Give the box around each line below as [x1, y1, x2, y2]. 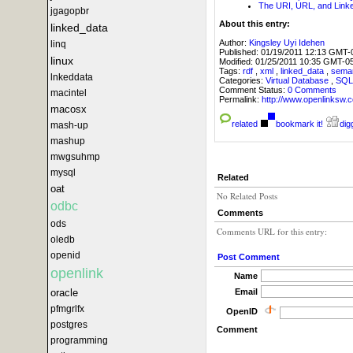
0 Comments [288, 84, 336, 95]
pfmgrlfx [50, 303, 84, 314]
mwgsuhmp [50, 151, 100, 162]
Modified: [219, 56, 255, 66]
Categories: [219, 75, 266, 85]
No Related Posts [217, 190, 278, 203]
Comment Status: [219, 84, 288, 95]
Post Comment [217, 252, 280, 262]
